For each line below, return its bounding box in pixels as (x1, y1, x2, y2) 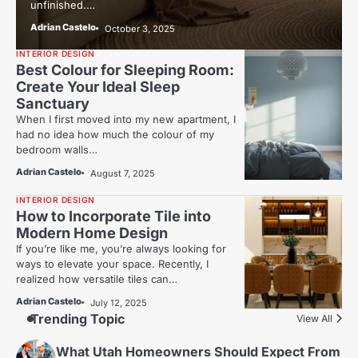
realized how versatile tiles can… (16, 272, 177, 285)
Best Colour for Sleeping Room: (16, 61, 234, 79)
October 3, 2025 (105, 23, 175, 35)
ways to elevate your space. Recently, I (16, 257, 209, 270)
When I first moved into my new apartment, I (16, 113, 236, 126)
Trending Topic (30, 310, 125, 327)
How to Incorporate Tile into (16, 206, 211, 225)
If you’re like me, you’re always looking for (16, 241, 226, 255)
